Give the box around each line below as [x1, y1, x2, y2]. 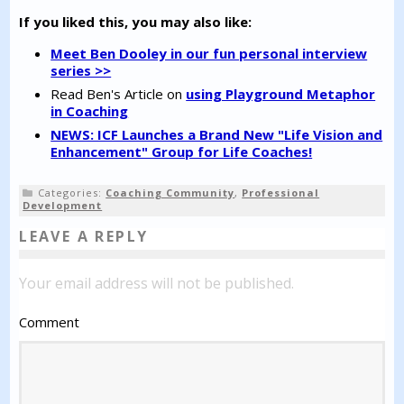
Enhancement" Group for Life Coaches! [50, 142, 313, 161]
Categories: [38, 186, 106, 200]
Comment [19, 313, 80, 332]
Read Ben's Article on [50, 85, 187, 104]
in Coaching [50, 102, 129, 121]
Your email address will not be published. [19, 273, 295, 294]
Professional [242, 186, 320, 200]
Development [23, 198, 103, 213]
